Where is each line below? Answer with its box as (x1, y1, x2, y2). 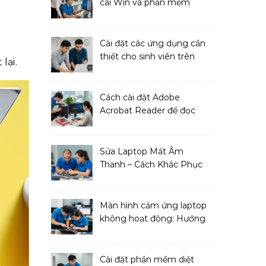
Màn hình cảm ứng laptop (100, 200, 207, 211)
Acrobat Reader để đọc (100, 105, 195, 116)
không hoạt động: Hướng (100, 213, 205, 224)
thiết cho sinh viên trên (100, 51, 195, 62)
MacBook (100, 64, 140, 75)
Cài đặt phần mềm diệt (100, 254, 194, 265)
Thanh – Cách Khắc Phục (100, 159, 202, 170)
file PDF (100, 118, 134, 129)
